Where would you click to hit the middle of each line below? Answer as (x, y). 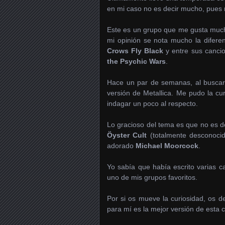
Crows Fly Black (135, 51)
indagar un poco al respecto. (152, 103)
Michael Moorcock (167, 146)
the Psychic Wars (136, 61)
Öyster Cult (127, 135)
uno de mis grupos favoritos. (152, 177)
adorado (121, 146)
